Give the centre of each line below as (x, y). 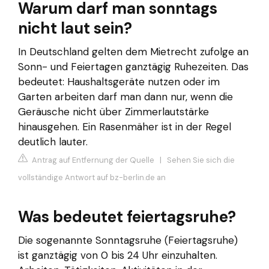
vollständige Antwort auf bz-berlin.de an (92, 177)
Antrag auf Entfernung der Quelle (92, 160)
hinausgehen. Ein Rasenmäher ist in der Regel (125, 127)
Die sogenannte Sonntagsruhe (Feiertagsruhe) (128, 240)
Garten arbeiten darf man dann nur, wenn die (125, 97)
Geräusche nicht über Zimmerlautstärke (113, 112)
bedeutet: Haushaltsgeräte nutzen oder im (119, 82)
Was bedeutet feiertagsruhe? (127, 216)
